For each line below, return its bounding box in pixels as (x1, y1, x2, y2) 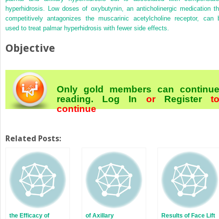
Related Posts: (5, 133, 61, 143)
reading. (57, 93, 103, 104)
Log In (102, 93, 137, 104)
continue (57, 103, 96, 114)
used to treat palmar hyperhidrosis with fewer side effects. (5, 24, 169, 32)
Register (164, 93, 202, 104)
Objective (5, 42, 55, 54)
